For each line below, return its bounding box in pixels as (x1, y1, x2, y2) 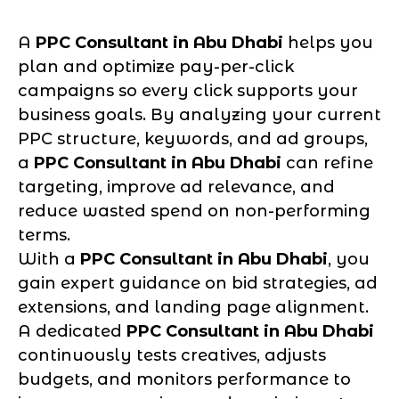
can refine (281, 152, 373, 173)
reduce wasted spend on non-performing (18, 200, 370, 221)
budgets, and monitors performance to (18, 369, 351, 389)
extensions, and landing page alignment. (18, 297, 369, 317)
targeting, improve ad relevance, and (18, 176, 335, 197)
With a (18, 248, 80, 269)
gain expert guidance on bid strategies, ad (18, 273, 378, 293)
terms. (18, 224, 70, 245)
